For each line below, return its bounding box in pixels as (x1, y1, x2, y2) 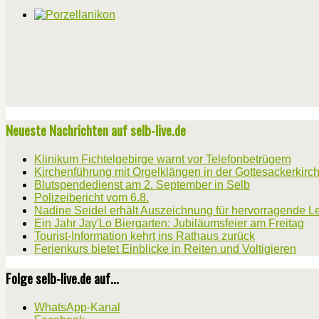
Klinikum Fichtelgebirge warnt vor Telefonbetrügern (34, 152, 291, 165)
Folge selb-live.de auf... (6, 268, 119, 288)
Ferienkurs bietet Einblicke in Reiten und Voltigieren (34, 242, 296, 255)
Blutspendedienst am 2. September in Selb (34, 178, 250, 191)
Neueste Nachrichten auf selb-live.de (6, 120, 186, 140)
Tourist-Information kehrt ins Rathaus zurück (34, 229, 255, 242)
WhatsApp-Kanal (34, 301, 120, 314)
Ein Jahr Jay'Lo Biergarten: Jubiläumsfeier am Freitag (34, 216, 304, 229)
